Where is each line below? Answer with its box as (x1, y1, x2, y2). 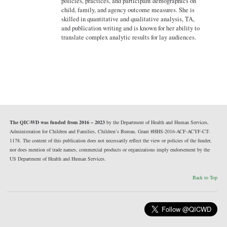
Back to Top (193, 174, 218, 181)
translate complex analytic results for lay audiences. (61, 33, 197, 42)
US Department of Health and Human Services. (9, 155, 106, 163)
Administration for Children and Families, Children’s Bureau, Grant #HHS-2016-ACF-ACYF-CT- (9, 128, 210, 135)
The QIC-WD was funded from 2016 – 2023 (9, 119, 105, 126)
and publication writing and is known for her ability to (61, 24, 200, 33)
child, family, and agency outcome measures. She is (61, 6, 195, 15)
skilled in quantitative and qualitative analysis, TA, (61, 15, 195, 24)
